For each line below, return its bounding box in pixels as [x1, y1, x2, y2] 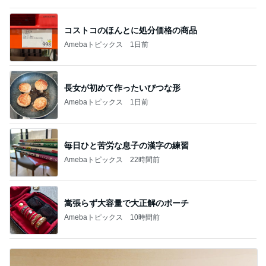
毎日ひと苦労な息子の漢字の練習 [64, 140, 189, 150]
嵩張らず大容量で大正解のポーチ [64, 198, 189, 208]
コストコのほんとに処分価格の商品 [64, 25, 197, 35]
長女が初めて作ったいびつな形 [64, 83, 180, 93]
